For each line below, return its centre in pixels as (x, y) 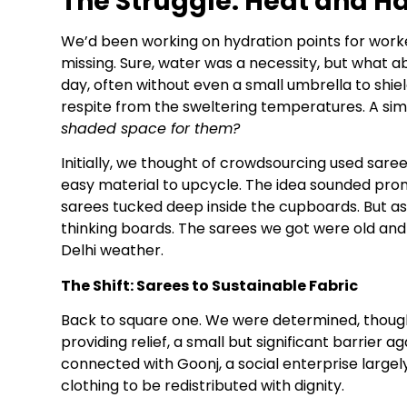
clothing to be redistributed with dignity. (203, 386)
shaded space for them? (150, 128)
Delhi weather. (112, 251)
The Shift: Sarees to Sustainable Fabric (209, 285)
